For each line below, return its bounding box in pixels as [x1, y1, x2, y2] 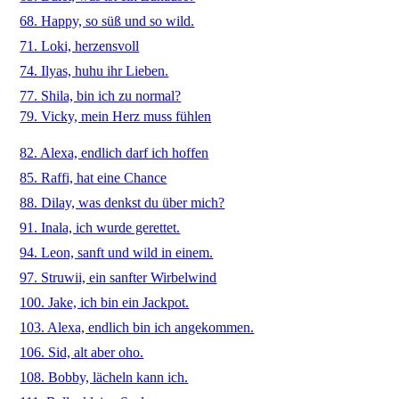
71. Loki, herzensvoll [20, 38, 140, 53]
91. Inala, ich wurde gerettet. [20, 220, 181, 235]
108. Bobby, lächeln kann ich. [20, 370, 189, 385]
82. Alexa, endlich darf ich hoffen [20, 145, 209, 160]
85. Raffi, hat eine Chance [20, 170, 167, 185]
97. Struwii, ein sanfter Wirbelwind [20, 270, 217, 285]
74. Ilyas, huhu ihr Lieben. [20, 63, 169, 78]
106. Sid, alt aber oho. [20, 345, 144, 360]
